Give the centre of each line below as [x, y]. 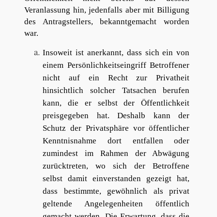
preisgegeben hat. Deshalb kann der [116, 116]
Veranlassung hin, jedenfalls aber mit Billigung [107, 10]
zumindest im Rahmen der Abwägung [116, 154]
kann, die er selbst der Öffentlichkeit [116, 103]
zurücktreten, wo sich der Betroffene [116, 166]
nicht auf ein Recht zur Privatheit [116, 78]
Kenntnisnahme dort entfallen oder [116, 141]
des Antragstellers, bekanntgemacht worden [107, 22]
